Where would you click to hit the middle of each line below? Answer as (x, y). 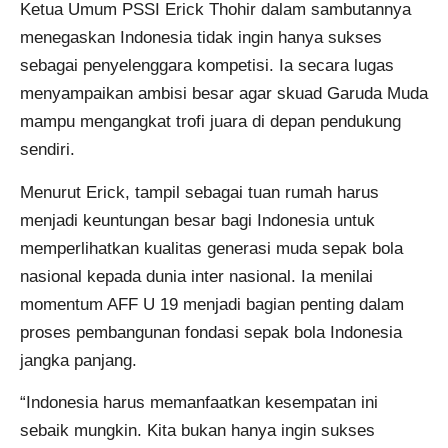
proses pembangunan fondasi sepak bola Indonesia (211, 332)
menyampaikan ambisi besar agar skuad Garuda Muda (224, 94)
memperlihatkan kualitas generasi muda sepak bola (211, 248)
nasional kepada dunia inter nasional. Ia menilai (196, 276)
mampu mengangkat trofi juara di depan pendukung (210, 122)
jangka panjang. (78, 360)
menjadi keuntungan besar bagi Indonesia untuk (197, 220)
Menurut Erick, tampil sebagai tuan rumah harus (199, 192)
